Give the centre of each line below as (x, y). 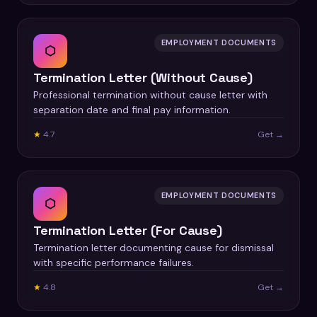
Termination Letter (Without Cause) (143, 77)
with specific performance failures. (114, 263)
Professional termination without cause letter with (150, 95)
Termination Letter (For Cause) (128, 230)
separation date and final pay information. (132, 110)
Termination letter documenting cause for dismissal (154, 248)
